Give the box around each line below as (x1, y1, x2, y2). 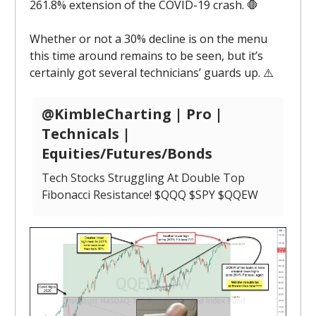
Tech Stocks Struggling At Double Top (42, 170, 245, 186)
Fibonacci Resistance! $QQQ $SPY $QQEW (42, 187, 258, 202)
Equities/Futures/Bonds (42, 144, 212, 163)
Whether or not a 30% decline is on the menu (30, 31, 267, 47)
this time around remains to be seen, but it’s (30, 48, 263, 63)
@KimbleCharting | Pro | (42, 104, 223, 123)
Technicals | (42, 124, 130, 143)
